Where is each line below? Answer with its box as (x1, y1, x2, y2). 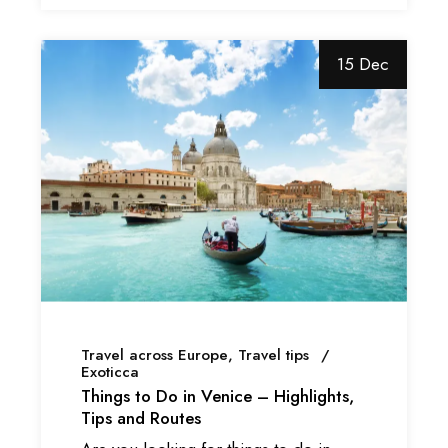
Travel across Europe (81, 343, 229, 366)
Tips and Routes (81, 405, 202, 430)
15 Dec (336, 52, 389, 77)
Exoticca (81, 360, 140, 383)
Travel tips (238, 343, 310, 366)
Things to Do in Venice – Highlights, (81, 383, 355, 408)
